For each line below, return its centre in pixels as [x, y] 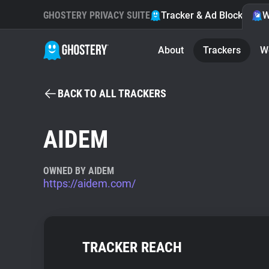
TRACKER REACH [132, 247]
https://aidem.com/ [89, 183]
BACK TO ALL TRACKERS [112, 93]
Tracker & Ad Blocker [206, 15]
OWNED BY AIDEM [79, 171]
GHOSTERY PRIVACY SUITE [97, 15]
